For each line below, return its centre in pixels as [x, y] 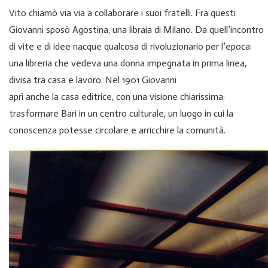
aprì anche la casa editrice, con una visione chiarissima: [117, 96]
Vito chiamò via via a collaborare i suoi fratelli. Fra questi [122, 13]
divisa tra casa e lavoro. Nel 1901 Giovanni [93, 80]
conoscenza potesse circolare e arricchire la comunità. [117, 130]
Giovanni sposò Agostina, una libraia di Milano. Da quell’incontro [136, 29]
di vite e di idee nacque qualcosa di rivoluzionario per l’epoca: [130, 46]
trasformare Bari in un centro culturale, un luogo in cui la [121, 113]
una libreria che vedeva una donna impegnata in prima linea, [128, 63]
